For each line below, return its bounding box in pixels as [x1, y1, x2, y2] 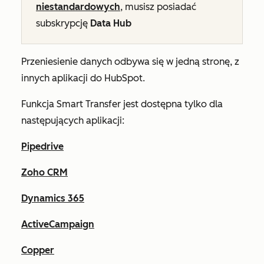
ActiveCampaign [21, 219, 94, 230]
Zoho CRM [21, 167, 68, 178]
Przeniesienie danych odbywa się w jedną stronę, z [21, 56, 239, 67]
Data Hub [90, 18, 131, 29]
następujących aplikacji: [21, 115, 127, 126]
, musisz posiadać [120, 1, 196, 12]
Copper [21, 245, 54, 256]
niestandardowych [36, 1, 120, 12]
